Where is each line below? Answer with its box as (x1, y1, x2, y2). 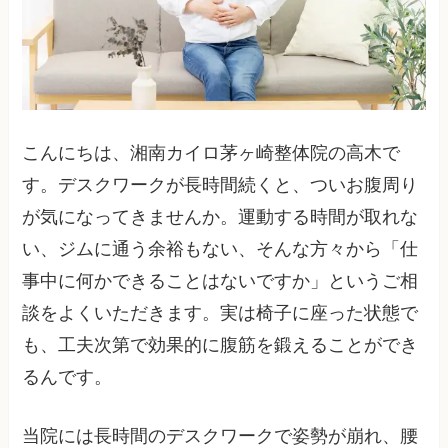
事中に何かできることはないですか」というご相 (22, 270, 419, 291)
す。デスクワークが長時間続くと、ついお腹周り (22, 174, 419, 195)
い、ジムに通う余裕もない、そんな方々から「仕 (22, 238, 419, 259)
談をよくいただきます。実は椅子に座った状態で (22, 302, 419, 323)
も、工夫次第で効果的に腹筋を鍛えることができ (22, 334, 419, 355)
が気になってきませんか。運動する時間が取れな (22, 206, 419, 227)
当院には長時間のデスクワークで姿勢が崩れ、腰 (22, 425, 419, 446)
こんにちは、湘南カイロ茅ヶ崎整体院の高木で (22, 142, 401, 163)
